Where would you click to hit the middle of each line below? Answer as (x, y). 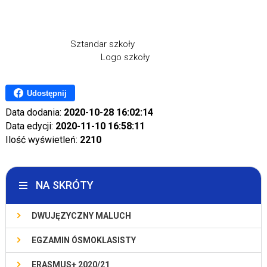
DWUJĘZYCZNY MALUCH (81, 216)
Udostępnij (46, 93)
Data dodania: (34, 113)
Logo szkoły (77, 58)
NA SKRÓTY (64, 185)
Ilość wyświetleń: (42, 140)
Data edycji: (30, 126)
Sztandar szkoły (133, 44)
